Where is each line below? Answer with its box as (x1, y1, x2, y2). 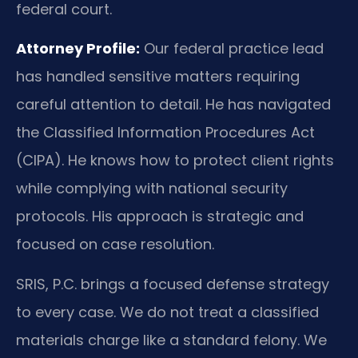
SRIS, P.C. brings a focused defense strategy (16, 273, 329, 294)
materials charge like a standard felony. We (16, 329, 327, 350)
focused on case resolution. (16, 234, 214, 255)
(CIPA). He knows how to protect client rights (16, 150, 334, 171)
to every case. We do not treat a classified (16, 301, 319, 322)
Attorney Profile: (16, 38, 140, 59)
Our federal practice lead (140, 38, 324, 59)
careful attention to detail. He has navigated (16, 94, 331, 115)
